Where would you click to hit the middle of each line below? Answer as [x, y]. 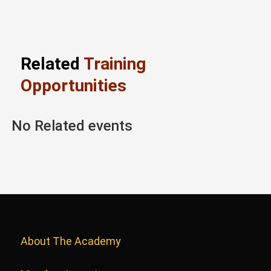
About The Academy [70, 241]
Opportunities [73, 86]
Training [114, 64]
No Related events [72, 126]
